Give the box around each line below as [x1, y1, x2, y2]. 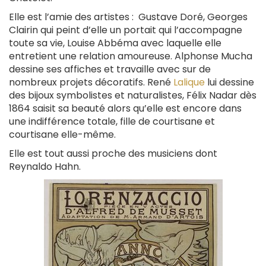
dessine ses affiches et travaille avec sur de [9, 62, 211, 76]
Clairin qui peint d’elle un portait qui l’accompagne [9, 23, 242, 37]
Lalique [173, 75, 205, 89]
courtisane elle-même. [9, 127, 116, 141]
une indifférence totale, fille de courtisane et [9, 114, 215, 128]
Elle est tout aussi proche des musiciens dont [9, 146, 217, 160]
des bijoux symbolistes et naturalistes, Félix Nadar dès [9, 88, 256, 102]
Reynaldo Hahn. [9, 159, 81, 173]
